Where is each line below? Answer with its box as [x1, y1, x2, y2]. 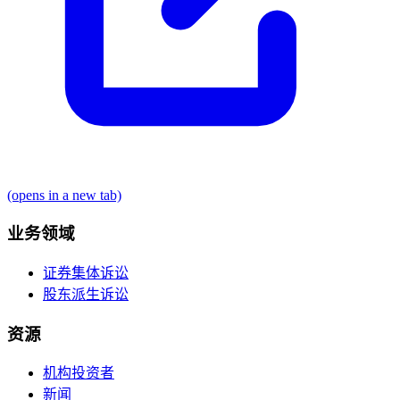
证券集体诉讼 [43, 264, 129, 280]
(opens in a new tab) [7, 187, 121, 203]
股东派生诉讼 [43, 286, 129, 302]
